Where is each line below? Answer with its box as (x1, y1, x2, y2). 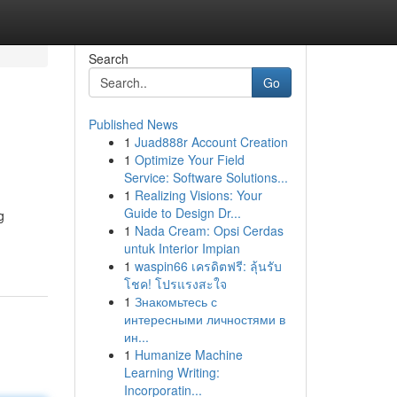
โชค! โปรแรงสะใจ (123, 275, 227, 292)
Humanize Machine (134, 346, 243, 363)
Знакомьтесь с (134, 292, 217, 310)
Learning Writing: (123, 363, 220, 381)
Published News (88, 115, 178, 133)
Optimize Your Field (134, 151, 245, 168)
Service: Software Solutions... (123, 168, 288, 186)
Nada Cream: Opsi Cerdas (134, 222, 284, 239)
